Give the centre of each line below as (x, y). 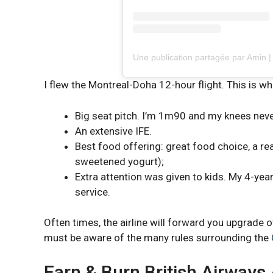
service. (93, 192)
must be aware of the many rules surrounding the (158, 238)
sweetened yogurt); (119, 161)
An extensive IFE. (113, 131)
